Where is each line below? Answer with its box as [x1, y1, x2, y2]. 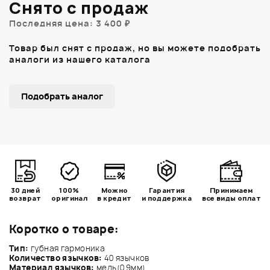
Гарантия [148, 185, 185, 195]
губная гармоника [28, 242, 105, 254]
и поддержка [141, 193, 192, 202]
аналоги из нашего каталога [9, 53, 151, 65]
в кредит [97, 193, 132, 202]
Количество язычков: [9, 252, 102, 263]
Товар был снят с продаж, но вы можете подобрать [9, 42, 261, 54]
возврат [9, 193, 42, 202]
